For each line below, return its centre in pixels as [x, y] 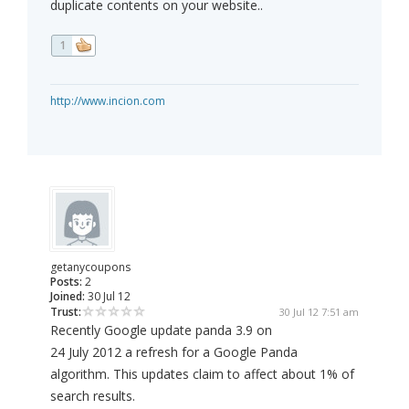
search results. [93, 396]
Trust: [66, 312]
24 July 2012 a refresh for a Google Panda [174, 352]
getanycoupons [90, 267]
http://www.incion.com [108, 101]
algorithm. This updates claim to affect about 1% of [202, 374]
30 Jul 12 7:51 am [319, 312]
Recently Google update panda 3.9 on [161, 330]
